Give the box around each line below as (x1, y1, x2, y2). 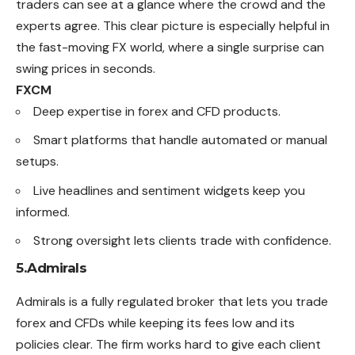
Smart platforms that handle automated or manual (33, 132, 327, 149)
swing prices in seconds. (16, 59, 155, 77)
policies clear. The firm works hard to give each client (16, 335, 321, 353)
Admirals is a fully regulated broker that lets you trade (16, 292, 328, 310)
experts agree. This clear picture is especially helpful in (16, 17, 330, 34)
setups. (16, 153, 59, 170)
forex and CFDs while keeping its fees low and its (16, 314, 295, 331)
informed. (16, 203, 70, 220)
